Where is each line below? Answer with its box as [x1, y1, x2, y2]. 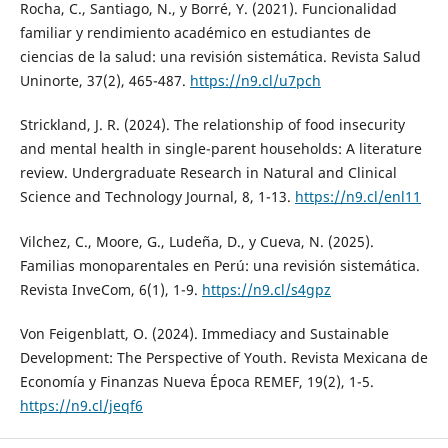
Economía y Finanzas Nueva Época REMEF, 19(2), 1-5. [19, 371, 374, 391]
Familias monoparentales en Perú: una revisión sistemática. [19, 255, 420, 275]
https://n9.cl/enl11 [294, 187, 421, 207]
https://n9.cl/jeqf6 [19, 395, 143, 415]
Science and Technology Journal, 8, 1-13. [19, 187, 295, 207]
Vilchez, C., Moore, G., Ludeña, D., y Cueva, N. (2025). [19, 231, 374, 251]
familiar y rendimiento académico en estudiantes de [19, 23, 371, 43]
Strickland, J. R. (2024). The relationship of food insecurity [19, 115, 405, 135]
